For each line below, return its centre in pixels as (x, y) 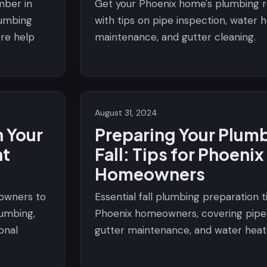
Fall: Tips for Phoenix (179, 154)
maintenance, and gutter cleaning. (175, 37)
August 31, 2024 (126, 113)
